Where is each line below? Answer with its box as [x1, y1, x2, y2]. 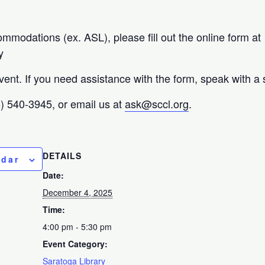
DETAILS [43, 149, 82, 161]
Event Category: [43, 237, 108, 250]
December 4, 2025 [43, 186, 113, 198]
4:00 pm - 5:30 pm [43, 220, 112, 232]
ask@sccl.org [125, 95, 189, 111]
